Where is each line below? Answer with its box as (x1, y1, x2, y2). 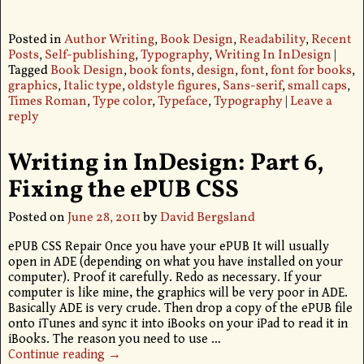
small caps (287, 76, 347, 95)
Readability (238, 30, 305, 49)
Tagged (7, 61, 48, 80)
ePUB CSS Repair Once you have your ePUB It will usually (7, 238, 329, 254)
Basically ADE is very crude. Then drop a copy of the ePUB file (7, 300, 353, 316)
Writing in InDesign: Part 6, (7, 146, 324, 181)
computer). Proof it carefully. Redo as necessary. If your (7, 269, 322, 285)
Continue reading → (7, 346, 121, 362)
